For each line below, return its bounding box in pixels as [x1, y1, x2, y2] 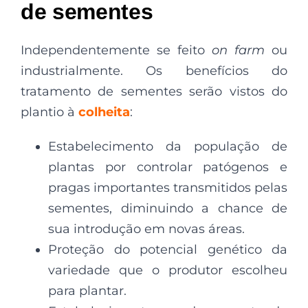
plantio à [21, 104, 78, 120]
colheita [78, 104, 130, 120]
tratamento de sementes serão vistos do [21, 83, 287, 99]
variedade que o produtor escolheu [48, 262, 287, 278]
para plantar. [48, 283, 126, 298]
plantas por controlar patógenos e [48, 159, 287, 175]
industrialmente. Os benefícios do [21, 63, 287, 78]
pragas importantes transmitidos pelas [48, 179, 287, 195]
